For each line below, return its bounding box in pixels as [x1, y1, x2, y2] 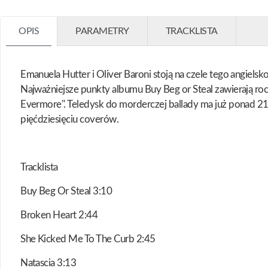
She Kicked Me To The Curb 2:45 [20, 234, 156, 245]
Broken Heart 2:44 [20, 210, 98, 221]
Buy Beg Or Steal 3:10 [20, 186, 112, 197]
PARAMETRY [75, 26, 129, 36]
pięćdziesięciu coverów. [20, 114, 119, 125]
